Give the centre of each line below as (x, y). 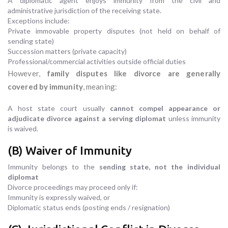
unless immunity (193, 119)
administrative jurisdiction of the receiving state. (84, 11)
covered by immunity (45, 87)
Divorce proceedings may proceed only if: (73, 187)
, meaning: (100, 87)
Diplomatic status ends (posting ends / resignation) (89, 208)
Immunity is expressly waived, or (59, 197)
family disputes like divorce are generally (134, 74)
